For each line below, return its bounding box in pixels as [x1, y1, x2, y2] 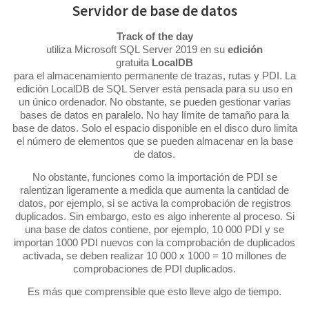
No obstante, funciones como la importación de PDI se [32, 170, 277, 183]
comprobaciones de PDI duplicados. [73, 262, 236, 275]
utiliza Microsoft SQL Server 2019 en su [46, 43, 228, 55]
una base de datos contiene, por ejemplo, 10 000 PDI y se [25, 223, 284, 235]
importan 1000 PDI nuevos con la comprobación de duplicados [14, 236, 295, 248]
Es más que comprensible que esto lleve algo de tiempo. [28, 285, 281, 297]
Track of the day [116, 30, 193, 42]
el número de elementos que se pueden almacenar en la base [16, 134, 293, 147]
